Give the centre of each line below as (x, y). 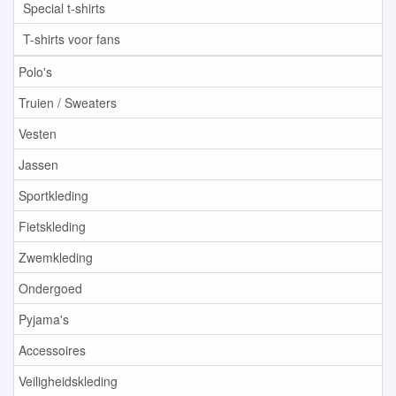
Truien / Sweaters (68, 103)
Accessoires (52, 350)
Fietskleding (52, 226)
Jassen (38, 164)
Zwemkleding (56, 257)
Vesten (38, 133)
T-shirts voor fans (72, 39)
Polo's (35, 72)
